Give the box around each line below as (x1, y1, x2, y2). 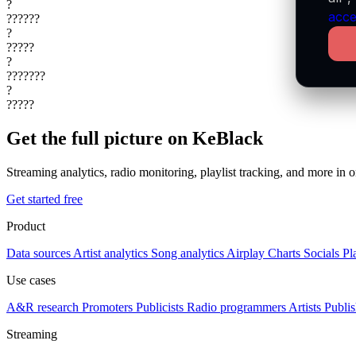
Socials (304, 246, 339, 260)
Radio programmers (187, 300, 286, 314)
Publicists (136, 300, 184, 314)
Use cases (6, 273, 56, 287)
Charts (268, 246, 300, 260)
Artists (288, 300, 321, 314)
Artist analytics (73, 246, 148, 260)
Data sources (6, 246, 71, 260)
